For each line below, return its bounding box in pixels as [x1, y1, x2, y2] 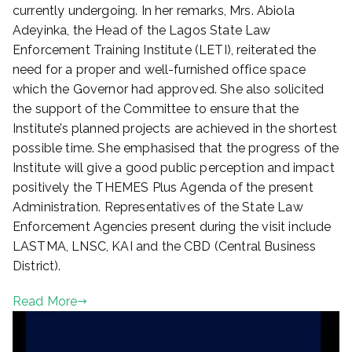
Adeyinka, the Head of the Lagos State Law [13, 23, 271, 38]
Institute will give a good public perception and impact [13, 160, 335, 176]
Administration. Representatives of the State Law [13, 200, 303, 215]
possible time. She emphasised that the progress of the [13, 141, 339, 156]
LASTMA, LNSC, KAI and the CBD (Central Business [13, 239, 317, 255]
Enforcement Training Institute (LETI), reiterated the [13, 42, 317, 58]
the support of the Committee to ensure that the [13, 101, 299, 117]
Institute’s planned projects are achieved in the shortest [13, 121, 338, 137]
